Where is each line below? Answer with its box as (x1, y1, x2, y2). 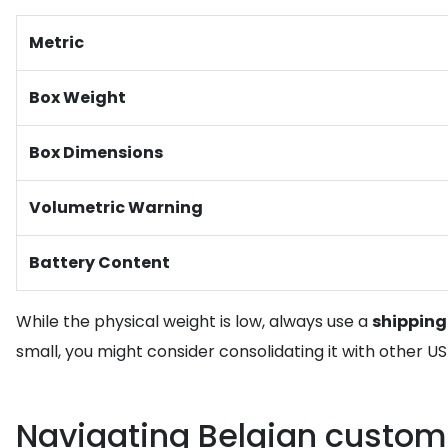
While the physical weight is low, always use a (16, 310, 372, 333)
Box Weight (29, 86, 126, 109)
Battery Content (29, 251, 170, 274)
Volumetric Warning (29, 196, 203, 219)
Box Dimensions (29, 141, 163, 164)
